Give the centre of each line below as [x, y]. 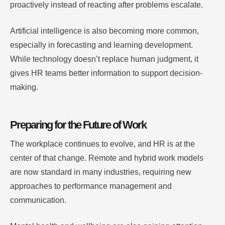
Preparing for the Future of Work [78, 125]
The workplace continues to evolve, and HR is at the [102, 144]
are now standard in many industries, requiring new [101, 172]
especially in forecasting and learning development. [101, 45]
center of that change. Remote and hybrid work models [107, 158]
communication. [38, 200]
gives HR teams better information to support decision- [106, 73]
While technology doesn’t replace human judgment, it [104, 59]
